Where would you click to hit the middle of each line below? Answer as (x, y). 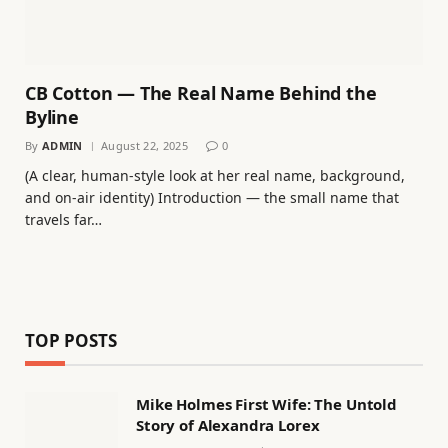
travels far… (63, 219)
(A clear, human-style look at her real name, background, (215, 175)
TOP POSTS (71, 340)
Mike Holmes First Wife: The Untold (266, 403)
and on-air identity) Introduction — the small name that (212, 197)
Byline (52, 116)
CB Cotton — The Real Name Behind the (201, 92)
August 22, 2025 (144, 145)
